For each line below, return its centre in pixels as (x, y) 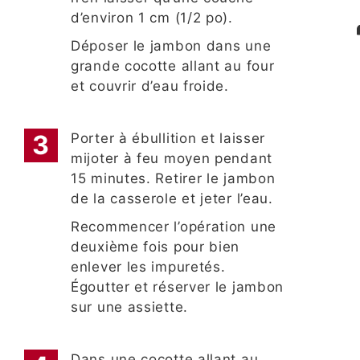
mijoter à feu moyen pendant (172, 159)
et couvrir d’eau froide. (150, 86)
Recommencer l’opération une (174, 227)
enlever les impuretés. (148, 267)
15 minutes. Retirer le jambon (173, 179)
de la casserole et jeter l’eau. (174, 199)
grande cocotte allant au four (173, 66)
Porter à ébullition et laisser (168, 139)
